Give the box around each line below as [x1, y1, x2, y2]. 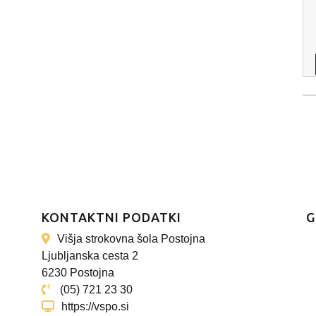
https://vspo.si [61, 300, 129, 312]
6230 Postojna [42, 267, 114, 279]
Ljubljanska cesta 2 [42, 250, 138, 262]
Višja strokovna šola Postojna [57, 233, 205, 245]
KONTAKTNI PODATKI [42, 210, 181, 224]
